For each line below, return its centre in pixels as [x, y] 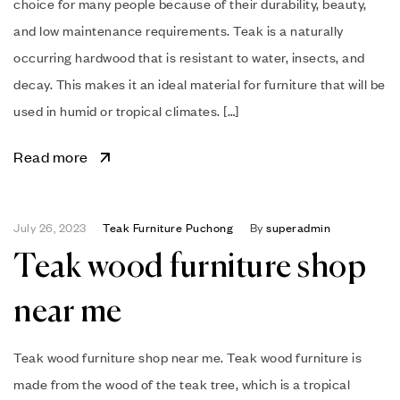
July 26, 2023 [50, 227]
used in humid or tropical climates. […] [126, 110]
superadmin [298, 227]
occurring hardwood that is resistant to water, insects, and [189, 57]
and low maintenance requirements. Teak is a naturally [179, 30]
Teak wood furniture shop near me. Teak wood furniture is [187, 357]
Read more [51, 156]
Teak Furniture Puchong [168, 227]
